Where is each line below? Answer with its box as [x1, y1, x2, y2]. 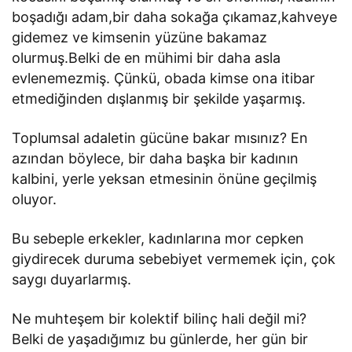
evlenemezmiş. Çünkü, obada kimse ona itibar [12, 70, 316, 87]
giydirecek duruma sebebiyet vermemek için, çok [12, 251, 336, 268]
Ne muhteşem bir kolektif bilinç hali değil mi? [12, 310, 307, 328]
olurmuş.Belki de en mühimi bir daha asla [12, 49, 281, 67]
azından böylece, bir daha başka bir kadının [12, 150, 299, 167]
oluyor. [12, 191, 57, 208]
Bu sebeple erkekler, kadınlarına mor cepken [12, 230, 305, 247]
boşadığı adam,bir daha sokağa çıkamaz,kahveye [12, 9, 338, 26]
